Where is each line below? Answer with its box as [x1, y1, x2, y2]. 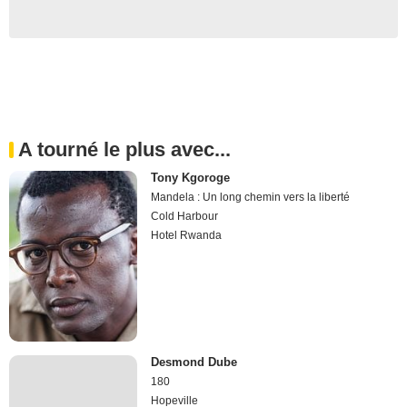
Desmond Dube [151, 355, 238, 370]
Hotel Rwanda [151, 228, 223, 242]
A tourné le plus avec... [18, 137, 231, 161]
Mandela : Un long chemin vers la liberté [151, 190, 351, 203]
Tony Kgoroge [151, 170, 231, 184]
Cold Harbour [151, 209, 219, 223]
